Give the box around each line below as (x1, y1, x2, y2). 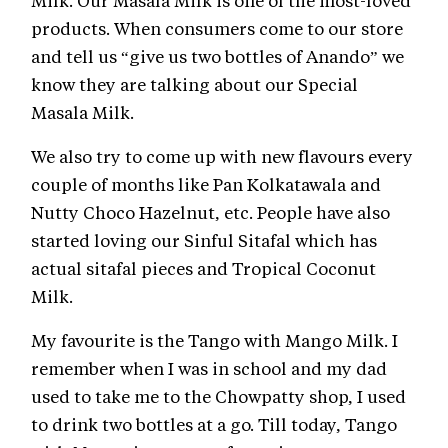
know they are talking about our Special (31, 73, 358, 95)
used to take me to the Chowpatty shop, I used (31, 385, 406, 407)
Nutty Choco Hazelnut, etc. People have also (31, 201, 390, 223)
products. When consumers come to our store (31, 17, 403, 39)
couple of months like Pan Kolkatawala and (31, 173, 381, 195)
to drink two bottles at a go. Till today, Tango (31, 413, 397, 435)
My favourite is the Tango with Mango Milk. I (31, 329, 398, 351)
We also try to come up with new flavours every (31, 145, 413, 167)
